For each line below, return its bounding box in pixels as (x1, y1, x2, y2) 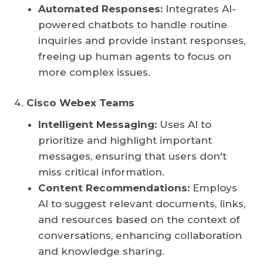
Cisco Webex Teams (26, 97, 134, 109)
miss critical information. (38, 166, 164, 178)
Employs (190, 182, 237, 194)
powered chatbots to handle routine (38, 19, 227, 31)
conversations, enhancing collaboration (38, 230, 242, 242)
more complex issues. (38, 66, 150, 79)
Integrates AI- (163, 3, 236, 15)
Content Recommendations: (38, 182, 190, 194)
